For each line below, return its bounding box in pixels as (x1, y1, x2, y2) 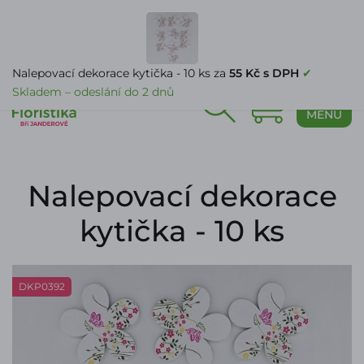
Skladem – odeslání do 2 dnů (12, 84, 174, 99)
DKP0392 (19, 280, 65, 292)
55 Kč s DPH (229, 66, 299, 80)
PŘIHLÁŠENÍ (289, 57, 352, 69)
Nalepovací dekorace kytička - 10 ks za (12, 66, 229, 80)
